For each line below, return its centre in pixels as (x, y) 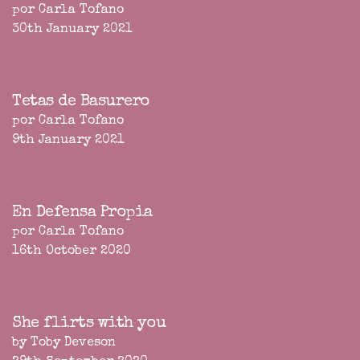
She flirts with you (89, 324)
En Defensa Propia (82, 213)
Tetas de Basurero (81, 102)
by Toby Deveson (64, 344)
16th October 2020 (72, 252)
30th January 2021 (72, 30)
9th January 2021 (68, 141)
